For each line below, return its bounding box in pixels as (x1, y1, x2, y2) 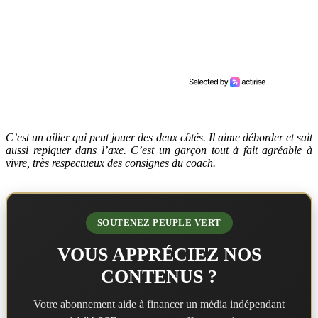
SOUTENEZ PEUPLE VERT (97, 216, 221, 228)
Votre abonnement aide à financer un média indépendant (33, 297, 285, 310)
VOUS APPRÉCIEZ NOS (57, 243, 261, 265)
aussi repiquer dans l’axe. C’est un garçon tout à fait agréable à (6, 143, 312, 156)
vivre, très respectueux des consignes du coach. (6, 156, 216, 169)
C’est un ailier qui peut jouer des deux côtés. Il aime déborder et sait (6, 131, 312, 143)
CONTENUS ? (101, 265, 217, 287)
